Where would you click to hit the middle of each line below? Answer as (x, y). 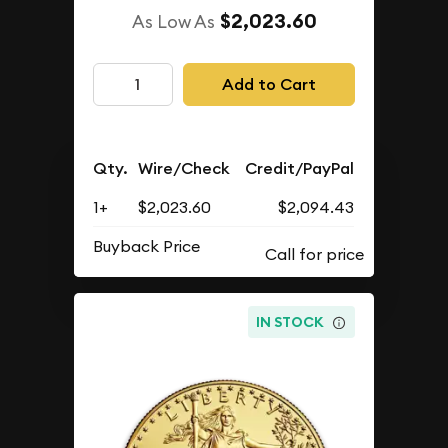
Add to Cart (268, 84)
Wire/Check (184, 168)
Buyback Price (147, 245)
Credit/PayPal (300, 168)
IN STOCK (290, 322)
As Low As (173, 21)
